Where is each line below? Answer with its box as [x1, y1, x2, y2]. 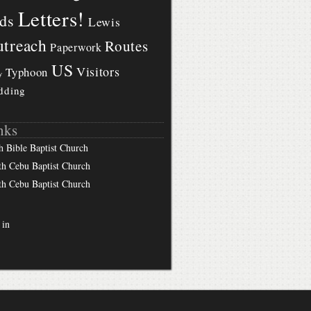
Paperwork [50, 40, 102, 56]
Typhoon [6, 64, 49, 81]
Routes [105, 36, 149, 56]
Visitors [76, 63, 120, 81]
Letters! [17, 5, 85, 33]
